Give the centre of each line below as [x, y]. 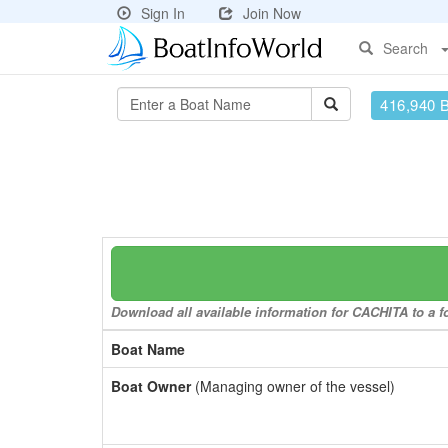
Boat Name [148, 349]
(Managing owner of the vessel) [293, 386]
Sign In [163, 13]
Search [405, 48]
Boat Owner [151, 386]
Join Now [272, 13]
